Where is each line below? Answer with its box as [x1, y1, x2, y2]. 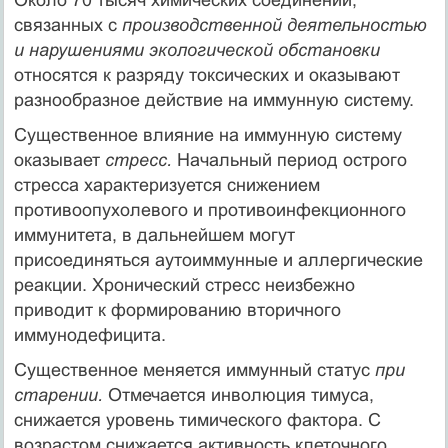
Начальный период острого [171, 149, 407, 170]
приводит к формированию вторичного [13, 299, 341, 320]
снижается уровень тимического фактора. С [13, 409, 381, 430]
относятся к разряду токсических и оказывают [13, 64, 400, 85]
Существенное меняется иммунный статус [13, 359, 375, 380]
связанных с [13, 14, 122, 35]
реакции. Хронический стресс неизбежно [13, 274, 355, 295]
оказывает [13, 149, 105, 170]
